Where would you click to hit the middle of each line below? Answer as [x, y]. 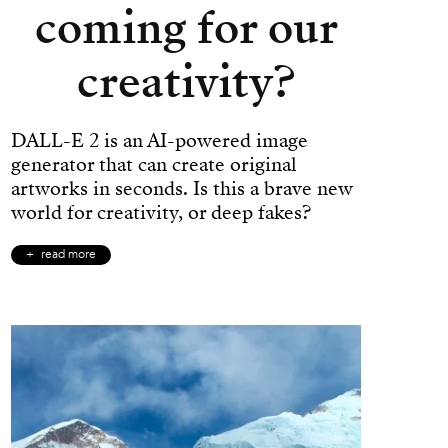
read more [68, 255]
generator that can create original [154, 164]
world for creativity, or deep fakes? [161, 212]
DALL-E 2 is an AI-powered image [159, 140]
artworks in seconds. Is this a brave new [181, 188]
